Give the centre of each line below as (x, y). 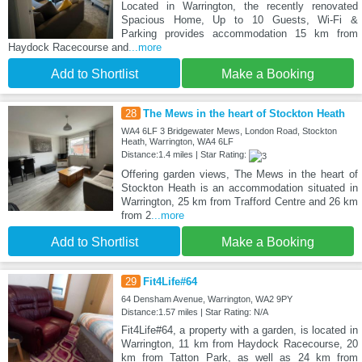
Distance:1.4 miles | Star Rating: (185, 155)
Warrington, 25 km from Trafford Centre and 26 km (239, 201)
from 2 (136, 215)
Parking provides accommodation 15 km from (239, 34)
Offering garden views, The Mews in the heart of (239, 174)
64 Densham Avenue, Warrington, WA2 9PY (206, 299)
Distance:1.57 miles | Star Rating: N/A (194, 311)
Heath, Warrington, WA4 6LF (177, 142)
